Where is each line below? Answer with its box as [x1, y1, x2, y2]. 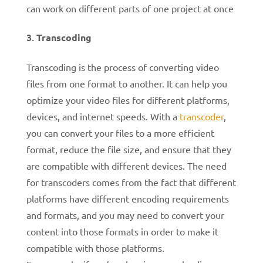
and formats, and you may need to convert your [26, 208, 224, 221]
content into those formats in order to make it [26, 225, 218, 237]
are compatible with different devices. [26, 159, 187, 171]
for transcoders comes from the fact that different [26, 176, 236, 188]
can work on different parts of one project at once [26, 2, 234, 14]
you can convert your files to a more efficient [26, 126, 214, 139]
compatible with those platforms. [26, 241, 164, 254]
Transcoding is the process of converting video [26, 60, 219, 73]
